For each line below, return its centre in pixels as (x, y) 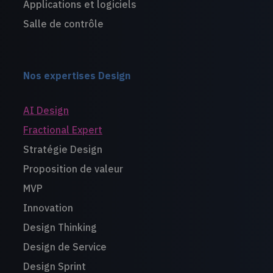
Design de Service (65, 247)
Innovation (48, 208)
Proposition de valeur (73, 169)
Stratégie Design (62, 150)
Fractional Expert (62, 130)
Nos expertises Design (76, 76)
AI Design (46, 111)
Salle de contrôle (63, 24)
